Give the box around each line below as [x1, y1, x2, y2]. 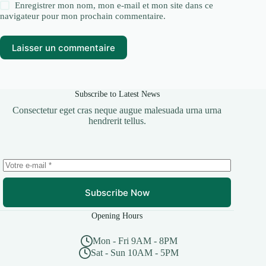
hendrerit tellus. [88, 116, 146, 126]
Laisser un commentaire [12, 42, 115, 53]
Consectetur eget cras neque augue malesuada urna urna [12, 105, 222, 116]
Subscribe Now [84, 186, 150, 198]
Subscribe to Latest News [74, 89, 160, 99]
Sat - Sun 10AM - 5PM [91, 248, 179, 258]
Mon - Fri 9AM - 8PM [92, 236, 178, 246]
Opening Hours [91, 211, 143, 221]
